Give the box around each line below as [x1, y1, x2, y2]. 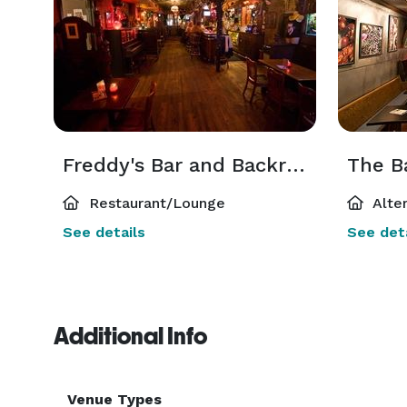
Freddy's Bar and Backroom [286, 154, 305, 176]
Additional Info [54, 323, 207, 350]
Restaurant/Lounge [84, 194, 225, 212]
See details [63, 223, 145, 241]
